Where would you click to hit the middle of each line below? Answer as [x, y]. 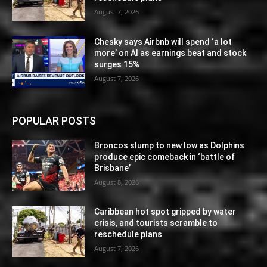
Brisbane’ [113, 168]
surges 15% [117, 65]
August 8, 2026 [117, 182]
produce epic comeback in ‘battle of [165, 156]
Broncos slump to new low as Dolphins [170, 145]
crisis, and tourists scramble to [156, 223]
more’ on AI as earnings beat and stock [170, 53]
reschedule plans [128, 235]
